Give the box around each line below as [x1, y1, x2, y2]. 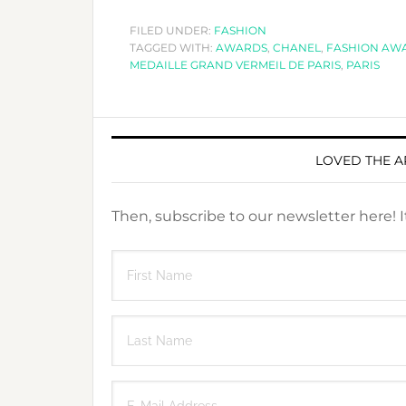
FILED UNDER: [130, 24, 214, 37]
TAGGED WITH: [130, 41, 216, 54]
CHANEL [273, 41, 321, 54]
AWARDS [216, 41, 267, 54]
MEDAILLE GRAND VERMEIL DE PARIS [130, 58, 341, 72]
